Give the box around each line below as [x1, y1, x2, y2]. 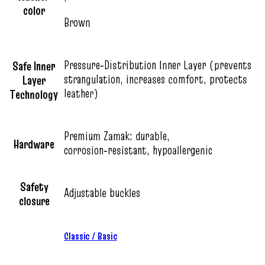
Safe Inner [12, 57, 56, 75]
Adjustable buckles [64, 184, 140, 201]
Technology [10, 86, 58, 103]
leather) [64, 85, 98, 102]
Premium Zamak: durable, [64, 127, 170, 144]
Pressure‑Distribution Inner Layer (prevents [64, 56, 251, 73]
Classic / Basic [64, 228, 117, 243]
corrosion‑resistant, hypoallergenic [64, 141, 212, 159]
